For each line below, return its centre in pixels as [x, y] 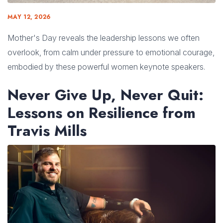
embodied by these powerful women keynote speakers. [106, 66]
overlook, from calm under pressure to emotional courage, [111, 52]
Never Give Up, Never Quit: [106, 95]
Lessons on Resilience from [102, 112]
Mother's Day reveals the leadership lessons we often [104, 38]
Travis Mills [47, 130]
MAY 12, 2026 [29, 17]
